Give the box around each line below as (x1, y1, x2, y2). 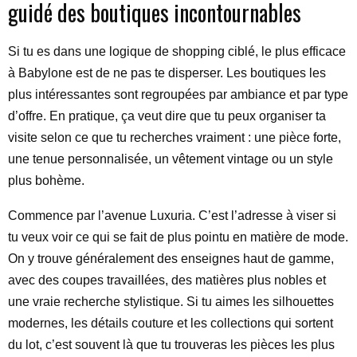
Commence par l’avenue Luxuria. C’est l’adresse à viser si (8, 209, 336, 222)
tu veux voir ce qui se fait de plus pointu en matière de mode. (8, 230, 348, 244)
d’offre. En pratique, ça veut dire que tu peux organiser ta (8, 109, 326, 123)
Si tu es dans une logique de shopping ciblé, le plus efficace (8, 45, 346, 58)
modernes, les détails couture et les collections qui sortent (8, 316, 333, 330)
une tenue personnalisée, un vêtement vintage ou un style (8, 152, 333, 166)
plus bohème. (8, 174, 84, 187)
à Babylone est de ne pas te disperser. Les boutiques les (8, 66, 326, 80)
